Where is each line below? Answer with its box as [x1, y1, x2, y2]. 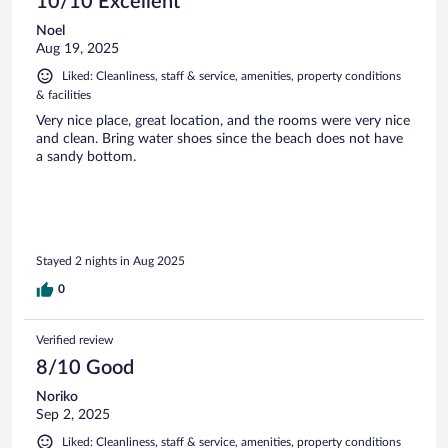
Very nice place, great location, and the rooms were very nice [36, 114, 410, 129]
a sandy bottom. [36, 150, 136, 165]
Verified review [36, 333, 113, 346]
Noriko [36, 389, 78, 404]
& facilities [36, 89, 91, 102]
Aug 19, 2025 [36, 42, 119, 57]
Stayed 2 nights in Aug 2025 [36, 254, 185, 267]
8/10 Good [36, 357, 134, 378]
